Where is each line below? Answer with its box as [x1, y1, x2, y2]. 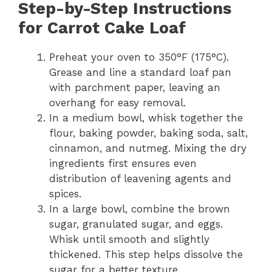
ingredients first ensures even [49, 157, 197, 169]
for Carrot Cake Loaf [18, 18, 186, 38]
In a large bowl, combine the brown [49, 202, 230, 215]
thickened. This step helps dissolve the [49, 248, 243, 260]
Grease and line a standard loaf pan [49, 66, 231, 78]
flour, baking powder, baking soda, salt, [49, 126, 248, 139]
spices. [49, 187, 81, 200]
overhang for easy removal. [49, 96, 186, 109]
